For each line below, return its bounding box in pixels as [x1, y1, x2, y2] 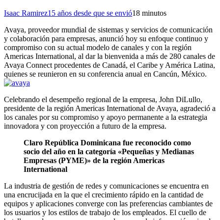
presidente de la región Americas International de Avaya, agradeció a [4, 104, 216, 112]
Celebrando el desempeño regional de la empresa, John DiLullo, [4, 95, 202, 104]
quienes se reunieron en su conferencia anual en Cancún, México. [4, 69, 207, 78]
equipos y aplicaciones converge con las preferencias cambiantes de [4, 199, 213, 208]
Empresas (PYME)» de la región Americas [24, 156, 165, 165]
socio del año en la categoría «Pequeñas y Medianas [24, 147, 194, 156]
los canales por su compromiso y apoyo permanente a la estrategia [4, 112, 207, 121]
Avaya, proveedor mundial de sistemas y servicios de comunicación [4, 25, 213, 34]
